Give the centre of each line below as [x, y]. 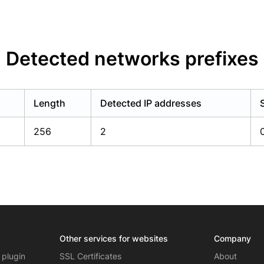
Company [233, 238]
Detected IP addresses [151, 103]
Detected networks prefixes [132, 59]
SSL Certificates [90, 256]
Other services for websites [113, 238]
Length [49, 103]
